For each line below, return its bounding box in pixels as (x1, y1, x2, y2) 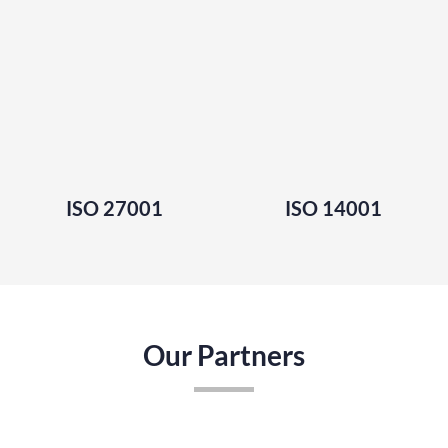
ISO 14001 (285, 195, 382, 220)
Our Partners (143, 337, 305, 372)
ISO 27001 (66, 195, 163, 220)
